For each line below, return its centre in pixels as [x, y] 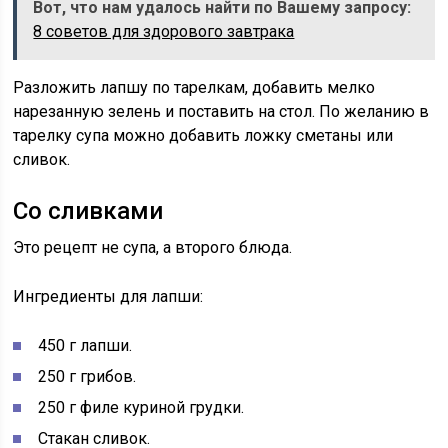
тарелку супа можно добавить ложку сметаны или [203, 135]
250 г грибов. [87, 376]
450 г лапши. [85, 345]
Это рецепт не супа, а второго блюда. [153, 247]
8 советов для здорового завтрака [164, 31]
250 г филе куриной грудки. [141, 407]
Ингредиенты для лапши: [108, 296]
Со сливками [88, 211]
